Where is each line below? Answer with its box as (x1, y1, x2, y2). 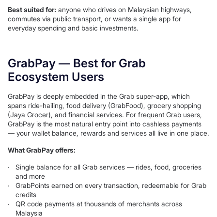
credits (15, 190, 36, 199)
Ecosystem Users (8, 70, 104, 84)
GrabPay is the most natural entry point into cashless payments (8, 120, 201, 128)
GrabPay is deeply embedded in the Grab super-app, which (8, 92, 190, 101)
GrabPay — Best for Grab (8, 56, 146, 71)
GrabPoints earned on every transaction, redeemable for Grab (15, 181, 206, 190)
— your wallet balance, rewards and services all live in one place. (8, 129, 209, 138)
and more (15, 172, 45, 181)
